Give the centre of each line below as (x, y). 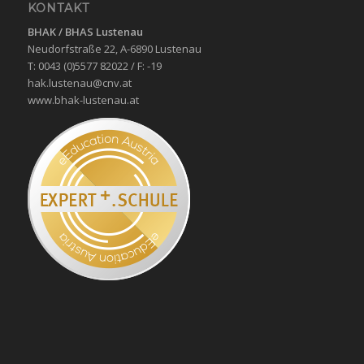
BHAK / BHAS (60, 32)
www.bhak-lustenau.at (83, 100)
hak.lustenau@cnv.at (79, 83)
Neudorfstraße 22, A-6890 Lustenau (114, 49)
